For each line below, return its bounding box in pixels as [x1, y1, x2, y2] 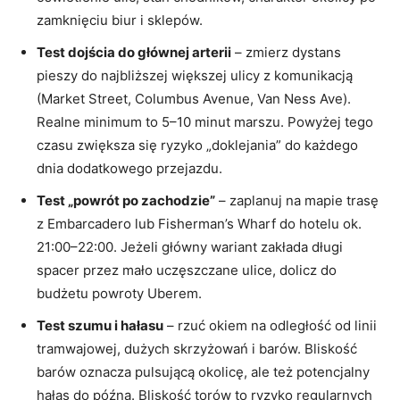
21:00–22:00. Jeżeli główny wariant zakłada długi [37, 237, 343, 255]
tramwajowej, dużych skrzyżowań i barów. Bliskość [37, 339, 357, 357]
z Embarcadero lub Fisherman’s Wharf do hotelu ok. [37, 214, 362, 232]
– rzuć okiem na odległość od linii [163, 316, 377, 334]
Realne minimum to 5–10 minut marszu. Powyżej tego [37, 112, 373, 130]
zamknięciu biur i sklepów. [37, 11, 203, 29]
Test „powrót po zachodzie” [37, 191, 215, 209]
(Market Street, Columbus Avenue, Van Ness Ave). [37, 89, 351, 107]
